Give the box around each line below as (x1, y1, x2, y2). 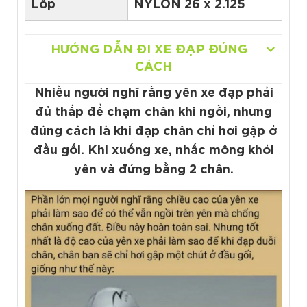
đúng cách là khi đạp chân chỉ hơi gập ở (30, 125, 277, 137)
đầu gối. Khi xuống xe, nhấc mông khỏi (33, 145, 274, 156)
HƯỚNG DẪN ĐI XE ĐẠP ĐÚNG (51, 44, 247, 56)
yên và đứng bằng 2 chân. (73, 164, 234, 175)
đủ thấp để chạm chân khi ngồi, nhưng (35, 106, 272, 118)
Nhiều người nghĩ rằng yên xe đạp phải (34, 87, 273, 99)
